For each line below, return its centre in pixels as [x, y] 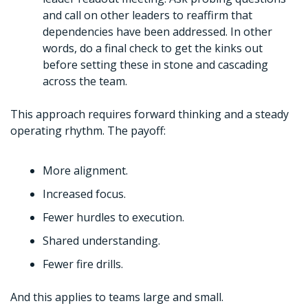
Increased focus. [84, 194]
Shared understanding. [103, 241]
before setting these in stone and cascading [155, 65]
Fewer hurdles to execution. [113, 218]
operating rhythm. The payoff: [88, 131]
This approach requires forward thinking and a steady [150, 114]
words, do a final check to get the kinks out [153, 48]
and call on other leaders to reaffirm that [147, 15]
